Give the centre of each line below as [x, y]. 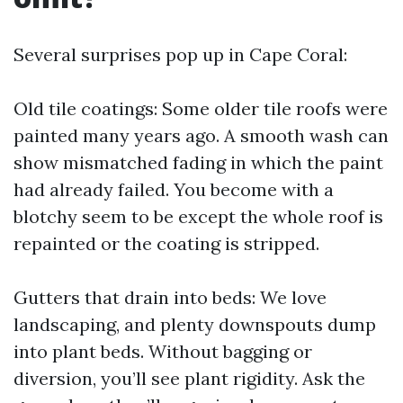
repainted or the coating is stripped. [166, 243]
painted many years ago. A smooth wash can [201, 135]
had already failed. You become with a [174, 189]
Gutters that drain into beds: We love [170, 297]
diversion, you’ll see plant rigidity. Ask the [189, 378]
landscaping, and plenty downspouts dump [195, 324]
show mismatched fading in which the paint [198, 162]
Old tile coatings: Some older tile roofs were [201, 108]
